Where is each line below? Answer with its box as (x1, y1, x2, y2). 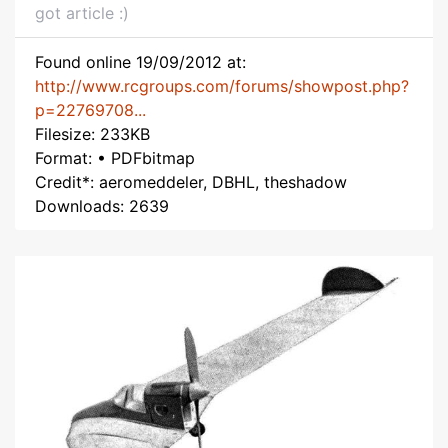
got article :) (35, 3, 129, 23)
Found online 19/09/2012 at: (35, 52, 246, 72)
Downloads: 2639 (35, 196, 169, 216)
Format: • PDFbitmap (35, 148, 195, 168)
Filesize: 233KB (35, 124, 150, 144)
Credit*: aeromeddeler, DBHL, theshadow (35, 172, 347, 192)
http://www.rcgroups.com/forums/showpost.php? (35, 76, 409, 96)
